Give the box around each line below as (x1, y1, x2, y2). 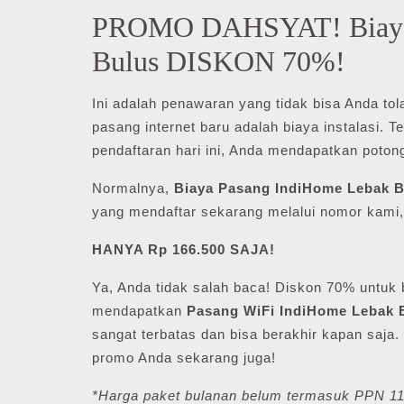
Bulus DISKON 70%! (92, 45, 345, 78)
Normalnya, (92, 180, 174, 196)
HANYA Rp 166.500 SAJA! (92, 242, 275, 257)
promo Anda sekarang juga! (92, 350, 276, 365)
